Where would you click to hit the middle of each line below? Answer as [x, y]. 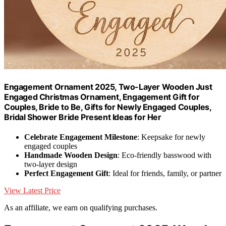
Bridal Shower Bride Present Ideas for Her [83, 117]
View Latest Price [32, 191]
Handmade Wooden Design [71, 155]
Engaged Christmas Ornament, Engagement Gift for [102, 97]
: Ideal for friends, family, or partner [165, 174]
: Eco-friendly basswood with [164, 155]
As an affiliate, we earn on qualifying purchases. [81, 208]
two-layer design [51, 164]
